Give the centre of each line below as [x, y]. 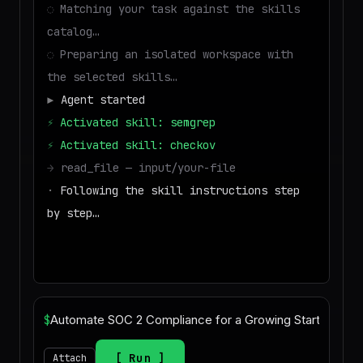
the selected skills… [112, 77]
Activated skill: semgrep [138, 122]
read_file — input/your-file [148, 168]
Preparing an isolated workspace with [177, 54]
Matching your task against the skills [180, 9]
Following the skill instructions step [180, 190]
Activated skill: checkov [138, 145]
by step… [73, 213]
